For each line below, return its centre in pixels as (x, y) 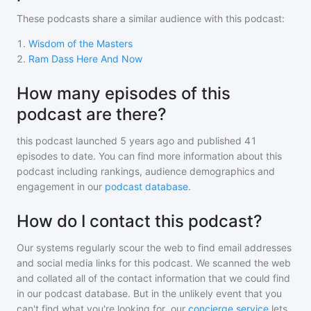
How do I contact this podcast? (140, 221)
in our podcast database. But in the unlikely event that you (149, 293)
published (218, 141)
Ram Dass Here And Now (85, 59)
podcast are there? (92, 114)
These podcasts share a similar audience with (121, 18)
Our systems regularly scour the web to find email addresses (154, 247)
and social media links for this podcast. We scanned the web (154, 263)
